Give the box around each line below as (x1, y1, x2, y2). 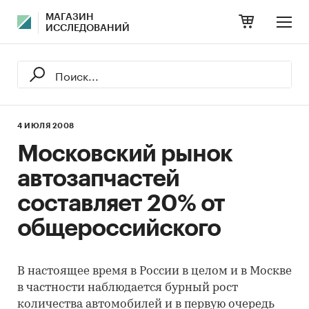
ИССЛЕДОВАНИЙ (46, 23, 130, 33)
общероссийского (17, 217, 221, 240)
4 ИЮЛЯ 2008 (17, 122, 74, 130)
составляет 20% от (17, 192, 225, 215)
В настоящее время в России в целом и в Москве (17, 266, 292, 277)
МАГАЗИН (46, 12, 94, 22)
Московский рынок (17, 142, 232, 166)
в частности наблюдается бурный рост (17, 282, 238, 294)
